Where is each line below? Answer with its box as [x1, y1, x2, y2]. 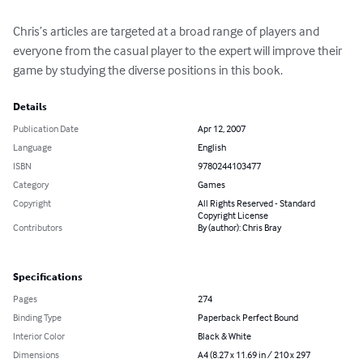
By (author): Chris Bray [198, 221, 281, 234]
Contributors [13, 221, 62, 234]
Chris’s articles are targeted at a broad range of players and [13, 23, 322, 40]
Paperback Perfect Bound [198, 311, 298, 324]
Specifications [13, 271, 83, 284]
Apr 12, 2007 [198, 122, 246, 135]
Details [13, 101, 47, 113]
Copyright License [198, 209, 268, 222]
